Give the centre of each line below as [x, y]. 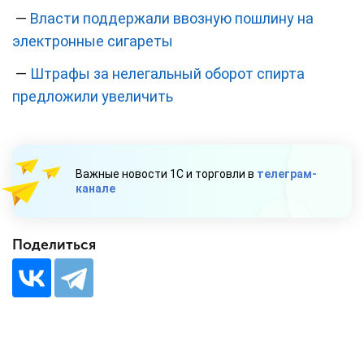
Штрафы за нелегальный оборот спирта [167, 74]
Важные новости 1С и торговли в [166, 174]
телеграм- [287, 174]
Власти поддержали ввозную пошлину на [172, 19]
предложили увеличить [93, 97]
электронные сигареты [93, 41]
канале [95, 189]
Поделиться [54, 245]
